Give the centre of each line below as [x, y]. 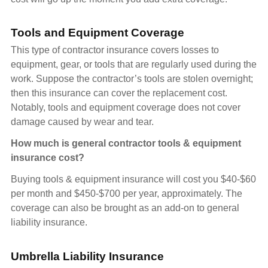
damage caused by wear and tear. [82, 122]
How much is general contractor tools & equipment [126, 144]
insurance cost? [48, 158]
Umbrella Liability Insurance [87, 257]
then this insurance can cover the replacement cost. [119, 93]
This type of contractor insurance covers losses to [115, 50]
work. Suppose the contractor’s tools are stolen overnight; [132, 79]
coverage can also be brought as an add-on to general [125, 208]
